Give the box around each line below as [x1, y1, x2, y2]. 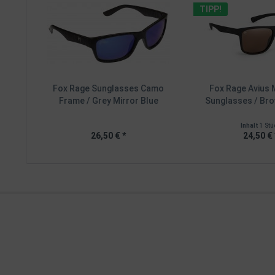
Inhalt [240, 122, 260, 129]
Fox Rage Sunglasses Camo [53, 83, 165, 93]
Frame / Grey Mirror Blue [58, 96, 158, 106]
